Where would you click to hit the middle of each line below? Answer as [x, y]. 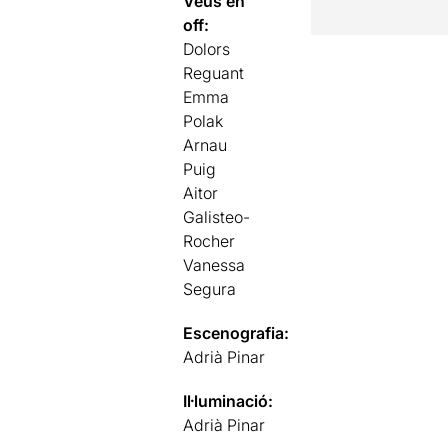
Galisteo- [217, 216]
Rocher [209, 240]
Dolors [207, 48]
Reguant [214, 72]
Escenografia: [236, 332]
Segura [210, 288]
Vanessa [214, 264]
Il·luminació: [228, 400]
